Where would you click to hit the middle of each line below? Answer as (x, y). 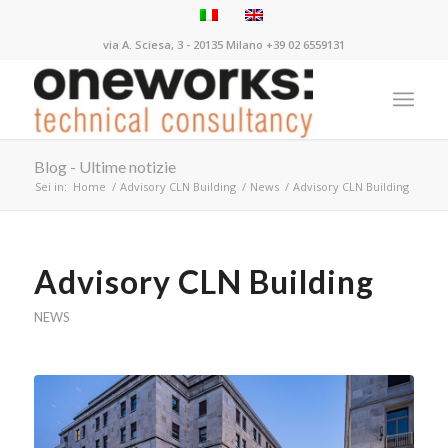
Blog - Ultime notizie (104, 166)
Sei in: (50, 186)
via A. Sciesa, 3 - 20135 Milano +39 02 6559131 (223, 44)
